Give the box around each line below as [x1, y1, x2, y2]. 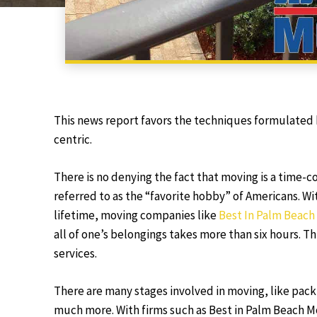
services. [54, 246, 97, 261]
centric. [54, 132, 92, 147]
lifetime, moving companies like [54, 207, 219, 223]
